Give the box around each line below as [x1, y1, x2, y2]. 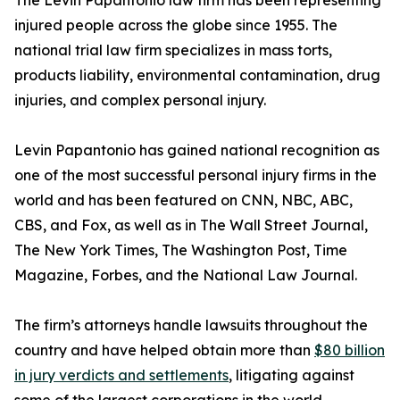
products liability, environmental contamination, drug [14, 66, 380, 85]
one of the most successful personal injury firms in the [14, 166, 377, 185]
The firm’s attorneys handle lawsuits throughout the [14, 316, 368, 335]
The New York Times [14, 241, 154, 260]
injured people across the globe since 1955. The [14, 16, 337, 35]
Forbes [91, 266, 138, 285]
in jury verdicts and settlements [14, 366, 229, 385]
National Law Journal [203, 266, 354, 285]
